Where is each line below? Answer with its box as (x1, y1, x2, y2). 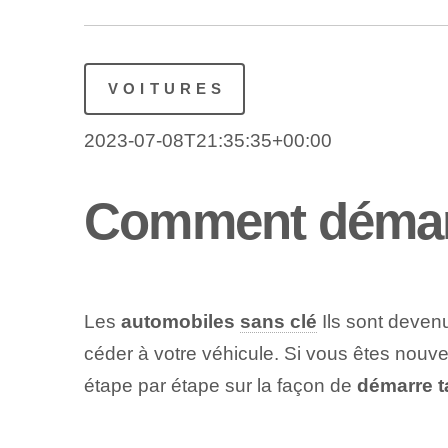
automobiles (120, 311, 240, 333)
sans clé (239, 311, 317, 333)
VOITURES (107, 79, 227, 97)
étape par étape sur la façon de (83, 375, 357, 397)
